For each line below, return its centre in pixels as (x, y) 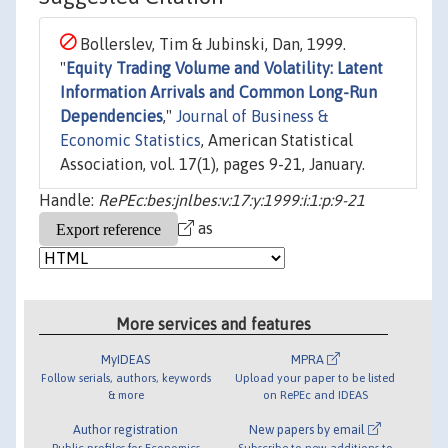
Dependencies (111, 116)
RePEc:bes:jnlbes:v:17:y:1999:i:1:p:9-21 (231, 200)
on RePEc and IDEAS (315, 394)
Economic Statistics (130, 140)
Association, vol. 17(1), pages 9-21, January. (212, 164)
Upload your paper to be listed (315, 377)
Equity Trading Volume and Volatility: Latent (224, 68)
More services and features (214, 323)
